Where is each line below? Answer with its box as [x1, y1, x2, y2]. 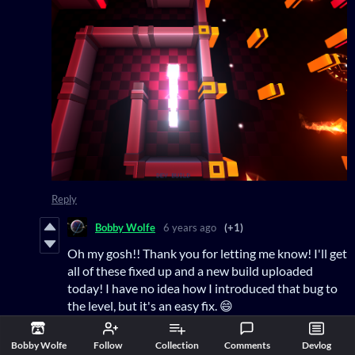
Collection [155, 339, 200, 351]
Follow [94, 339, 123, 351]
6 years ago [163, 220, 216, 234]
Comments [223, 339, 270, 351]
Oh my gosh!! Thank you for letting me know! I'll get [67, 246, 347, 261]
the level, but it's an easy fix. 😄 [67, 298, 233, 314]
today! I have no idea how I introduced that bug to [67, 281, 338, 296]
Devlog [301, 339, 331, 351]
